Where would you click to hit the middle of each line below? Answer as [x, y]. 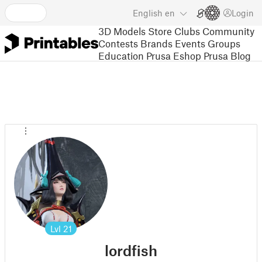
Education [121, 55]
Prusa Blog [227, 55]
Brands [156, 43]
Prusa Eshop [174, 55]
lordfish [131, 250]
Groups [224, 43]
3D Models [122, 31]
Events [190, 43]
